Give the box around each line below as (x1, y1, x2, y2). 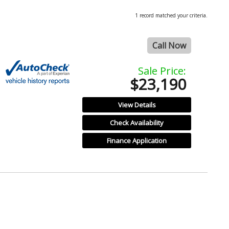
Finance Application (107, 135, 167, 145)
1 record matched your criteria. (135, 12, 208, 19)
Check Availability (110, 118, 164, 127)
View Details (118, 100, 156, 109)
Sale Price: (138, 63, 186, 78)
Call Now (152, 39, 186, 51)
